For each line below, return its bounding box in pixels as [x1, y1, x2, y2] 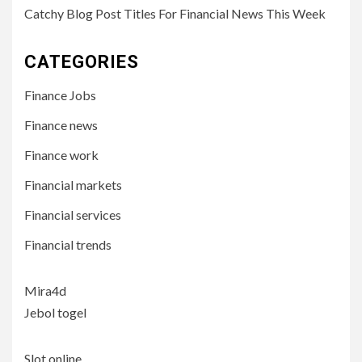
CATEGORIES [24, 52, 139, 72]
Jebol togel [24, 305, 86, 320]
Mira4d [24, 283, 66, 298]
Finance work [24, 147, 99, 162]
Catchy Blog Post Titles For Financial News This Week [24, 6, 326, 21]
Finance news [24, 117, 98, 133]
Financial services [24, 207, 121, 222]
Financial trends [24, 237, 112, 252]
